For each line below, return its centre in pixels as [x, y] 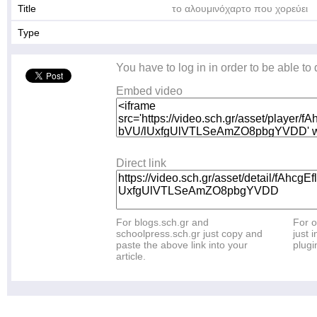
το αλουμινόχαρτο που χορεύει [240, 8]
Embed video [149, 91]
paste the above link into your [182, 245]
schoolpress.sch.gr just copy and [189, 234]
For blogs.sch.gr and [162, 222]
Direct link [141, 163]
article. [131, 256]
